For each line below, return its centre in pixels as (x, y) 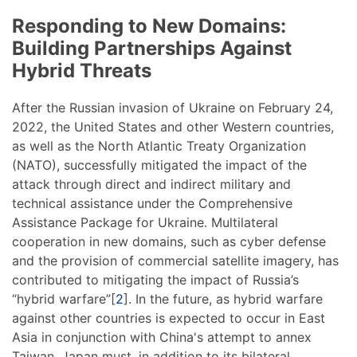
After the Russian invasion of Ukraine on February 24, (173, 107)
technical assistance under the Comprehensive (152, 203)
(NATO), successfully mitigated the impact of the (159, 165)
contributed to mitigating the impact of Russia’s (155, 279)
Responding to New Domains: (149, 25)
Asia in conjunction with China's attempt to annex (162, 337)
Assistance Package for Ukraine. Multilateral (145, 222)
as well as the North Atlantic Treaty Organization (159, 145)
